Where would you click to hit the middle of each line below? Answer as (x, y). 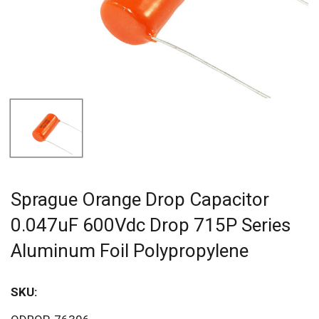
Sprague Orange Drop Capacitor (140, 199)
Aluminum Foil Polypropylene (130, 250)
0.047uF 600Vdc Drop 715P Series (151, 225)
